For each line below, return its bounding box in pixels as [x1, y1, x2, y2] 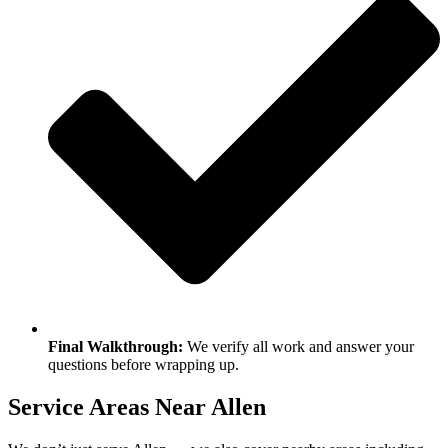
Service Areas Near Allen [8, 394, 266, 421]
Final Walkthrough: [48, 338, 183, 356]
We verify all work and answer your [183, 338, 414, 356]
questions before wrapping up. [48, 356, 239, 374]
